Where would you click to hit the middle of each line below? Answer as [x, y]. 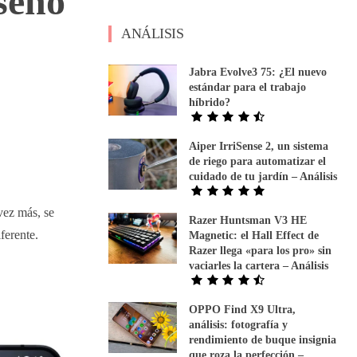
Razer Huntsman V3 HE [248, 220]
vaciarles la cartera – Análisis [259, 265]
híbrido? [210, 102]
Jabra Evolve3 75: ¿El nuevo [258, 72]
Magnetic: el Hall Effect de [254, 235]
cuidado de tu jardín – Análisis [263, 176]
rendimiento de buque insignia [263, 339]
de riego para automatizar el [258, 161]
